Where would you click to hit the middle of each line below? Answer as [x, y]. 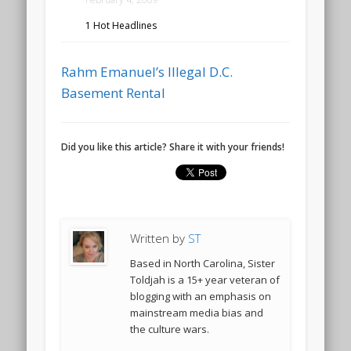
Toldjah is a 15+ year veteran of [205, 279]
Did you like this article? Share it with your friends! [173, 147]
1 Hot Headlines [121, 25]
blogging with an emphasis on [201, 296]
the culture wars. [170, 329]
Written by [159, 238]
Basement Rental [114, 92]
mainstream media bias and [197, 312]
